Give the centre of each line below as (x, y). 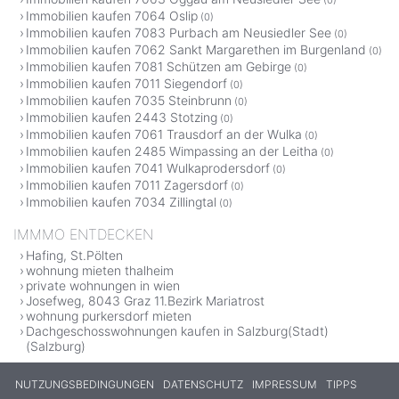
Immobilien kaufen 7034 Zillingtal (121, 201)
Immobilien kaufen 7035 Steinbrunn (129, 100)
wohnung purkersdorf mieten (109, 315)
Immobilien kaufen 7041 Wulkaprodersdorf (148, 167)
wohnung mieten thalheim (100, 270)
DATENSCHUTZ (203, 384)
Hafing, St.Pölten (74, 255)
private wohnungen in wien (103, 285)
